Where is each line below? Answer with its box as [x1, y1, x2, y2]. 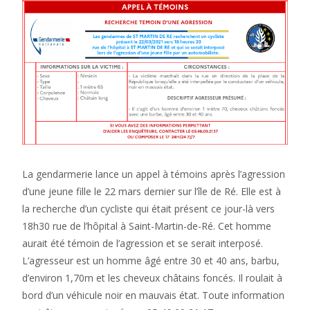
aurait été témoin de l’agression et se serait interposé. [22, 236, 263, 250]
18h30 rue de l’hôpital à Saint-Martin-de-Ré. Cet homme [22, 219, 271, 232]
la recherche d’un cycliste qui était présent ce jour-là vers [22, 201, 275, 215]
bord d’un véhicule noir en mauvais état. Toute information [22, 288, 284, 302]
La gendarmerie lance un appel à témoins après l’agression [22, 167, 285, 181]
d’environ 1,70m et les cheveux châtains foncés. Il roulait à [22, 271, 282, 284]
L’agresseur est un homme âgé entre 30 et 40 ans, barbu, [22, 253, 280, 267]
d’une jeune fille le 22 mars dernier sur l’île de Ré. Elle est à [22, 184, 281, 198]
